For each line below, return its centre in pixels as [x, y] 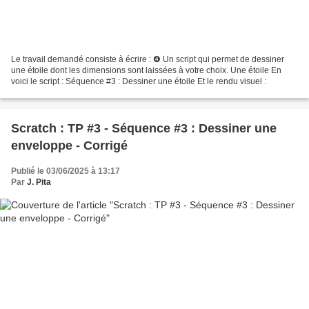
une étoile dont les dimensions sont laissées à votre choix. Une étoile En [146, 71]
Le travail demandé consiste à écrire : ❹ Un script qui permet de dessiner [148, 60]
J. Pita [39, 182]
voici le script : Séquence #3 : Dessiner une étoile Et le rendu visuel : [139, 82]
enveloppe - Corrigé [69, 146]
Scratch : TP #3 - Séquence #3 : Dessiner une [144, 129]
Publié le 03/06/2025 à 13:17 [66, 171]
